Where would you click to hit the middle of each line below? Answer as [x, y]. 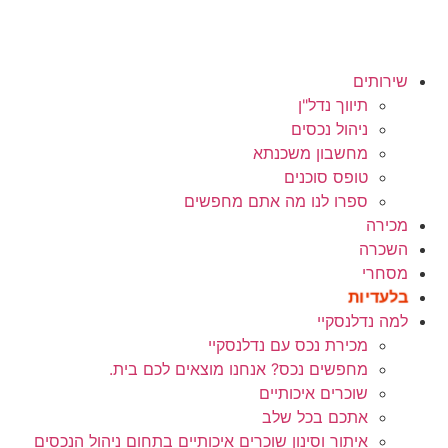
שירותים [380, 81]
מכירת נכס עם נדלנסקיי [288, 345]
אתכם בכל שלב [315, 417]
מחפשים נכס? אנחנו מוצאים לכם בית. [238, 369]
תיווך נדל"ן [333, 105]
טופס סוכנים [326, 177]
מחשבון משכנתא [310, 153]
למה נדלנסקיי [362, 321]
